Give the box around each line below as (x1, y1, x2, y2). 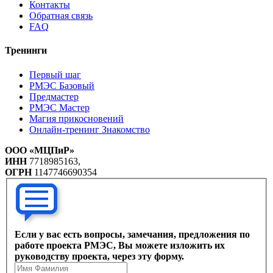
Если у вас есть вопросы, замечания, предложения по (15, 229, 250, 240)
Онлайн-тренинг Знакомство (29, 124, 150, 135)
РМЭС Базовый (29, 80, 94, 91)
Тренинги (5, 45, 47, 56)
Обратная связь (29, 10, 93, 21)
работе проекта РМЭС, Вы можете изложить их (15, 240, 225, 251)
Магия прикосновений (29, 113, 124, 124)
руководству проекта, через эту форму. (15, 251, 184, 262)
